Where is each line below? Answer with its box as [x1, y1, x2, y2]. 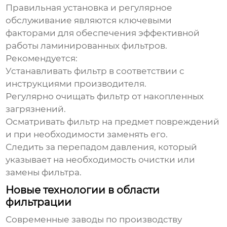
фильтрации [6, 196, 72, 209]
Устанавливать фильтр [6, 66, 107, 77]
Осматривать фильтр [6, 117, 100, 127]
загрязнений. [6, 104, 66, 115]
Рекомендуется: [6, 53, 78, 64]
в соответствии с [107, 66, 185, 77]
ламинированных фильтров [41, 41, 166, 51]
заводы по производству [71, 214, 182, 225]
